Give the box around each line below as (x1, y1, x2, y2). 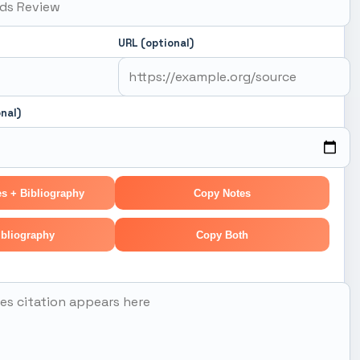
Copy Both (195, 228, 248, 241)
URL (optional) (117, 36, 194, 50)
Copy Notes (193, 186, 251, 199)
